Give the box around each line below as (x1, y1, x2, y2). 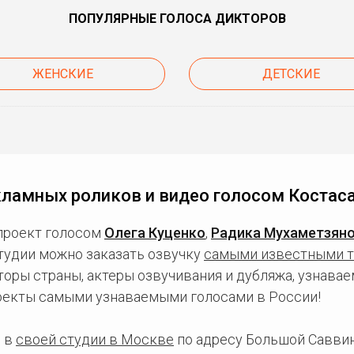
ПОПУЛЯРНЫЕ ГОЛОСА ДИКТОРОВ (68, 10, 286, 26)
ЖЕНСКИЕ (32, 66, 93, 81)
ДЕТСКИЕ (262, 66, 321, 81)
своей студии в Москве (16, 330, 174, 348)
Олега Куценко (104, 224, 205, 241)
